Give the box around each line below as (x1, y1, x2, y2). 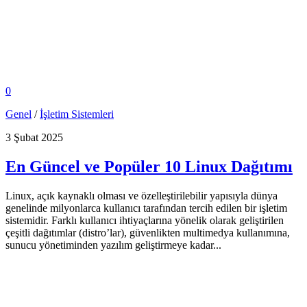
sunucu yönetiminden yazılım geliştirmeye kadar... (5, 238, 221, 251)
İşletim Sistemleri (40, 108, 114, 120)
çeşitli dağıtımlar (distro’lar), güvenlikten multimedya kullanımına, (5, 226, 290, 238)
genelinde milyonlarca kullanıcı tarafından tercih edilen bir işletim (5, 201, 287, 214)
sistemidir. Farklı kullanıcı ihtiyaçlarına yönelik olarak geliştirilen (5, 214, 284, 226)
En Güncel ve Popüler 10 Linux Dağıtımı (5, 157, 293, 175)
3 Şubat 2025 (5, 131, 63, 143)
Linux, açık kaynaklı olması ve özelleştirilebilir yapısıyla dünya (5, 189, 278, 201)
